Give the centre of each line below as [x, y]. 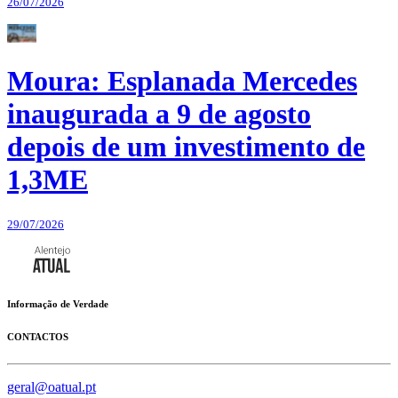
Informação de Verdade [58, 303]
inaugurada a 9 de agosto [159, 114]
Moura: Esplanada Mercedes [182, 81]
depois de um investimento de [186, 147]
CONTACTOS [38, 336]
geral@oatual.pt [52, 387]
